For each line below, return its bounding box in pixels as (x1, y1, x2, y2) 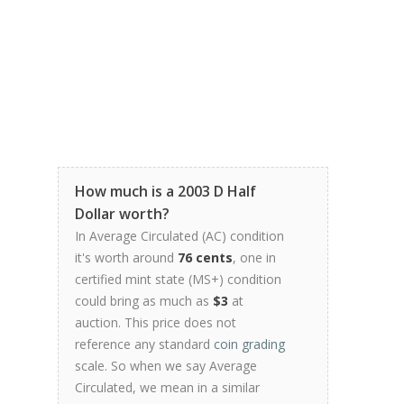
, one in (233, 249, 276, 266)
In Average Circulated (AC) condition (75, 227, 284, 244)
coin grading (214, 335, 285, 353)
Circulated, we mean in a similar (75, 379, 260, 396)
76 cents (178, 249, 233, 266)
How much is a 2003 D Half (75, 181, 256, 201)
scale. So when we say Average (75, 357, 257, 374)
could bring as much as (75, 292, 213, 309)
